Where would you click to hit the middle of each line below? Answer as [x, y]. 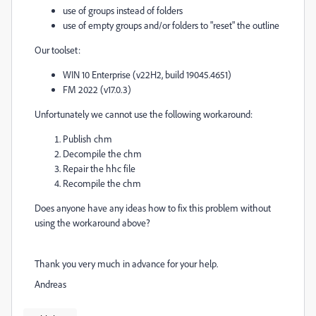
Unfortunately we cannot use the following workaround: [144, 114]
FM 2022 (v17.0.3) [97, 89]
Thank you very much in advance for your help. [126, 263]
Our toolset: [57, 50]
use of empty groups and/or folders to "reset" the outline [171, 25]
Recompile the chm [102, 183]
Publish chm [87, 139]
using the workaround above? [92, 223]
